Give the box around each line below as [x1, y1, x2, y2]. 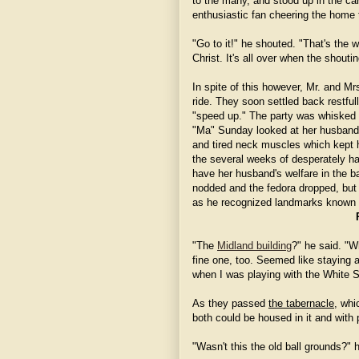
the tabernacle [268, 297, 334, 309]
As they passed [192, 297, 268, 309]
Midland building [217, 240, 292, 252]
